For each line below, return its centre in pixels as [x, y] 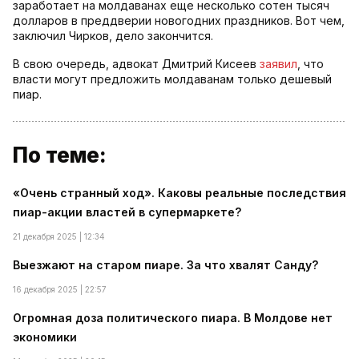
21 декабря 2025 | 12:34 [59, 237]
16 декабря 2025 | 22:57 [60, 290]
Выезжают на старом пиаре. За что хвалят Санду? [165, 265]
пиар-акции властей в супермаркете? [127, 212]
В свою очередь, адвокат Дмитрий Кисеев [136, 64]
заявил [278, 64]
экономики [45, 337]
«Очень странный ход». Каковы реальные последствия [179, 193]
